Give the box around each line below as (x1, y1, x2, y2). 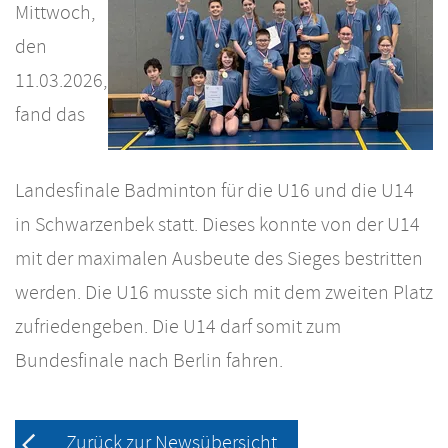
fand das (15, 101, 85, 132)
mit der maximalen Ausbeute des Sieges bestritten (15, 245, 423, 276)
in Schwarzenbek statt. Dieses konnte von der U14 (15, 211, 420, 242)
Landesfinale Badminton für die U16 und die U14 (15, 177, 414, 208)
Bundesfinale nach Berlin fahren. (15, 347, 283, 378)
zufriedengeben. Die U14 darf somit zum (15, 313, 341, 344)
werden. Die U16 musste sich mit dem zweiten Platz (15, 279, 433, 310)
